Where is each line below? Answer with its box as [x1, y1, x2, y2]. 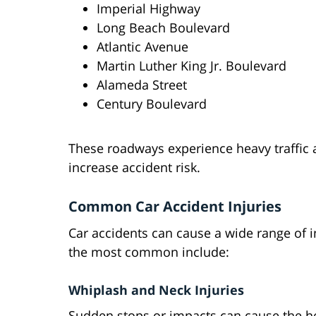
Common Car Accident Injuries [68, 197, 281, 217]
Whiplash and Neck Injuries [68, 281, 244, 299]
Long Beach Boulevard [97, 19, 230, 37]
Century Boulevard [97, 95, 207, 113]
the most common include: [68, 243, 229, 261]
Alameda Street [97, 76, 187, 94]
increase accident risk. [68, 159, 200, 176]
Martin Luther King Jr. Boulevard [97, 57, 286, 75]
